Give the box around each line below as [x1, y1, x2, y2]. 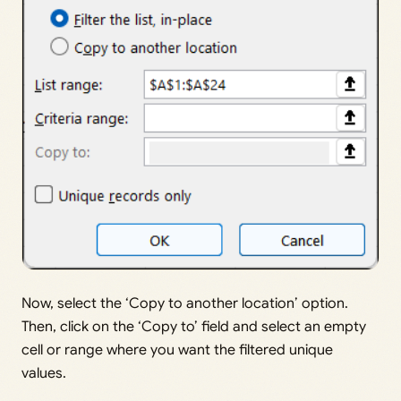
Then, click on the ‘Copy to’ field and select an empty [21, 318, 366, 337]
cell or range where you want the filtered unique [21, 341, 333, 360]
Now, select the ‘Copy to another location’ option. [21, 294, 348, 313]
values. [21, 364, 66, 383]
